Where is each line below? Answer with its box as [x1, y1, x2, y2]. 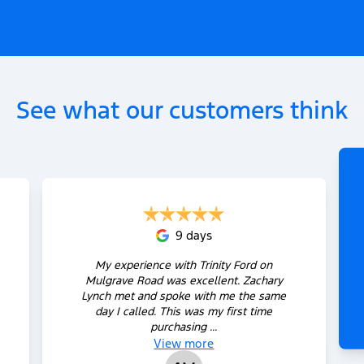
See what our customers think [16, 94, 348, 125]
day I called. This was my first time [95, 303, 273, 318]
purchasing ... [150, 318, 218, 334]
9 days [175, 227, 212, 243]
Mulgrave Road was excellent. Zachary [84, 272, 283, 288]
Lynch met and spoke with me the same [81, 288, 287, 303]
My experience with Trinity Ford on [95, 257, 273, 272]
